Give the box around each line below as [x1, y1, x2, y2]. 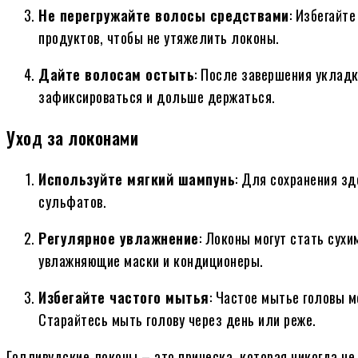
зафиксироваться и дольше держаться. [38, 86, 276, 108]
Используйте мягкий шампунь [38, 169, 235, 190]
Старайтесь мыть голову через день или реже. [38, 309, 316, 331]
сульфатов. [38, 191, 106, 213]
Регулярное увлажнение [38, 228, 199, 249]
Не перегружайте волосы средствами [38, 5, 289, 26]
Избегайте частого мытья [38, 287, 209, 308]
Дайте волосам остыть [38, 64, 194, 86]
